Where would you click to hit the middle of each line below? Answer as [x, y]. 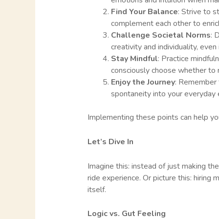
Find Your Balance [144, 12]
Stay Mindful [134, 59]
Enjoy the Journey [143, 82]
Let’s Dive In [110, 142]
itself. [97, 189]
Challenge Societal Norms [161, 35]
